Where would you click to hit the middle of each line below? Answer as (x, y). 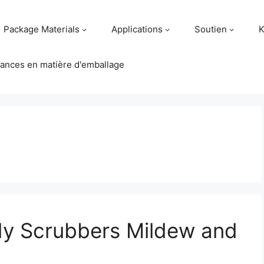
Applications (137, 29)
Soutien (211, 29)
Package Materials (42, 29)
